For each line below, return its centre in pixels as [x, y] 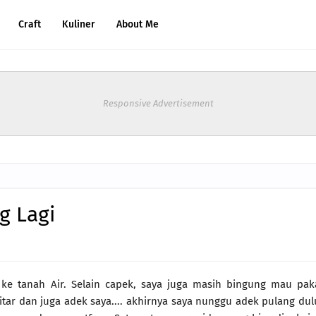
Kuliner [79, 24]
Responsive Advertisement [158, 103]
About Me [138, 24]
